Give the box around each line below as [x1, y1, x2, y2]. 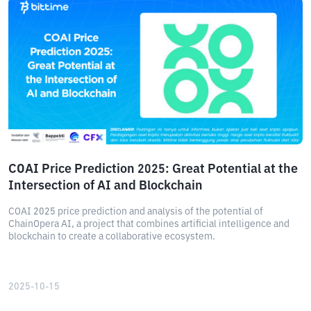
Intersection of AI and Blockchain [8, 180, 203, 192]
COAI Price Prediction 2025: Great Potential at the [8, 163, 298, 176]
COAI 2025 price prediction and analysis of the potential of [8, 207, 263, 217]
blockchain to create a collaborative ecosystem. [8, 232, 215, 242]
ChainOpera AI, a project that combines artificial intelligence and [8, 219, 289, 229]
